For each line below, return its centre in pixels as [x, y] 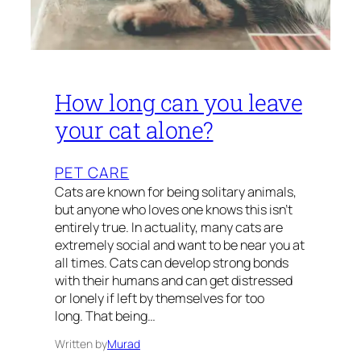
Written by [81, 343]
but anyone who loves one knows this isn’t [174, 209]
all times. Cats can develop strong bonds [172, 262]
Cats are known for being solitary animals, [176, 191]
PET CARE [92, 172]
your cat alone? [134, 130]
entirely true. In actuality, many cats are [169, 227]
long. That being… [105, 315]
